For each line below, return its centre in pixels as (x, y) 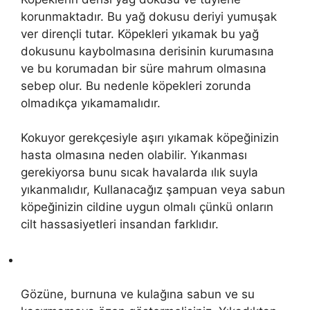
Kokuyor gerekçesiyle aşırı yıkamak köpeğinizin (150, 138)
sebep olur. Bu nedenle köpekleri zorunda (136, 85)
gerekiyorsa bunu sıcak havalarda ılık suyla (139, 173)
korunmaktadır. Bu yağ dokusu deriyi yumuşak (149, 16)
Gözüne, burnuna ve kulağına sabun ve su (138, 294)
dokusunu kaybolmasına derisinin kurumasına (147, 51)
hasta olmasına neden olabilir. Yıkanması (134, 155)
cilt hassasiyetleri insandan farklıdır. (120, 225)
